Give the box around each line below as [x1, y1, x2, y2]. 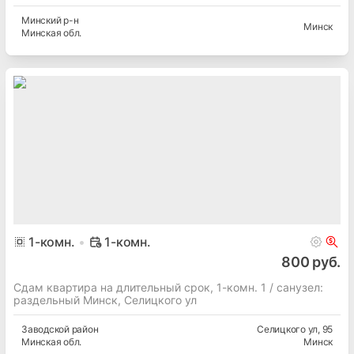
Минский [21, 14, 62, 27]
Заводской [21, 323, 70, 336]
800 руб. [281, 254, 341, 271]
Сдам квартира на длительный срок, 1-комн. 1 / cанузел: [13, 281, 323, 295]
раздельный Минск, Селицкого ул [13, 293, 197, 307]
